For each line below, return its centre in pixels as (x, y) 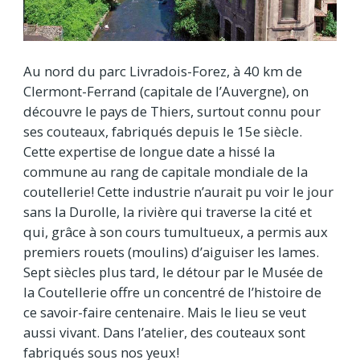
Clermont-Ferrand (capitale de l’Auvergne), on (166, 92)
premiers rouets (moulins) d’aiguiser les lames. (171, 252)
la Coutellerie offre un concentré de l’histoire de (172, 292)
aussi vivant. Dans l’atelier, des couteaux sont (164, 333)
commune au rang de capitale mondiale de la (166, 172)
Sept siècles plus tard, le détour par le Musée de (173, 272)
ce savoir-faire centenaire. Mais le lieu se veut (165, 313)
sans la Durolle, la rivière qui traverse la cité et (168, 212)
